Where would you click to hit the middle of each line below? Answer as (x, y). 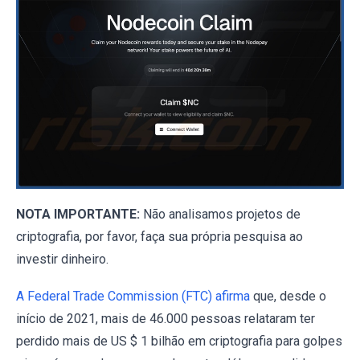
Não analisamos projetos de (220, 214)
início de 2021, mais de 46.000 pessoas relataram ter (166, 318)
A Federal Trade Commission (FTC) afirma (133, 296)
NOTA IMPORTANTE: (78, 214)
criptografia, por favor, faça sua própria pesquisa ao (160, 236)
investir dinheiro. (62, 259)
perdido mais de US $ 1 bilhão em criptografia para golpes (179, 341)
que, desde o (288, 296)
